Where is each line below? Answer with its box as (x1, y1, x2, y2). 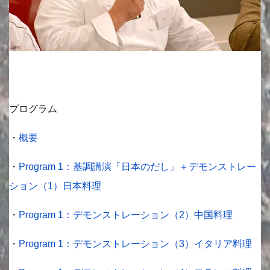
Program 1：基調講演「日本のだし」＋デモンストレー (19, 162, 256, 172)
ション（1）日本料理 (9, 181, 101, 192)
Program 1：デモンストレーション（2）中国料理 (19, 210, 233, 221)
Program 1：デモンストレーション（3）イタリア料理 (19, 239, 252, 250)
